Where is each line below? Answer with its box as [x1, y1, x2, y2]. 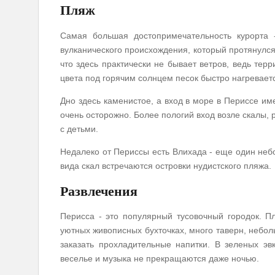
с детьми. [60, 123, 98, 134]
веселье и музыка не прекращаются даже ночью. [60, 254, 259, 264]
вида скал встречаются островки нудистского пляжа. [60, 160, 271, 171]
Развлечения [60, 183, 137, 199]
